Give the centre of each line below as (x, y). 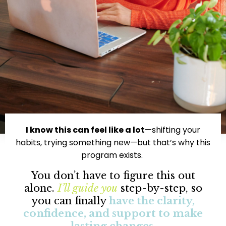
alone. (41, 188)
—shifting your (173, 130)
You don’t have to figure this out (113, 176)
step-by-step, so (160, 188)
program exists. (113, 155)
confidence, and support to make (113, 214)
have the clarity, (152, 201)
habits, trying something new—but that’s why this (113, 143)
